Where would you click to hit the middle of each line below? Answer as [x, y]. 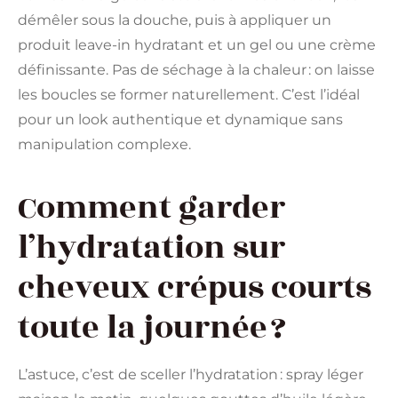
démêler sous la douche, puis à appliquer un [175, 20]
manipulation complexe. [104, 144]
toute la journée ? [152, 327]
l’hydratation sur [151, 247]
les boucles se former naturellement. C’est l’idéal [189, 94]
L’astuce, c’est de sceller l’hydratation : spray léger [191, 374]
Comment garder [151, 207]
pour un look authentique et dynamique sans [180, 119]
